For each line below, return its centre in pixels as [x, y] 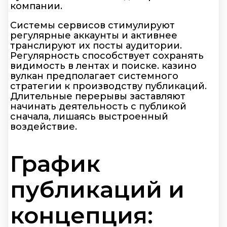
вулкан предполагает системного [94, 76]
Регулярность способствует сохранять [107, 56]
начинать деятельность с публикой [98, 107]
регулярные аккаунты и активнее [94, 36]
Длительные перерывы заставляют [98, 97]
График [55, 164]
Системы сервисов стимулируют [92, 26]
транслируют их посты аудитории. [96, 46]
